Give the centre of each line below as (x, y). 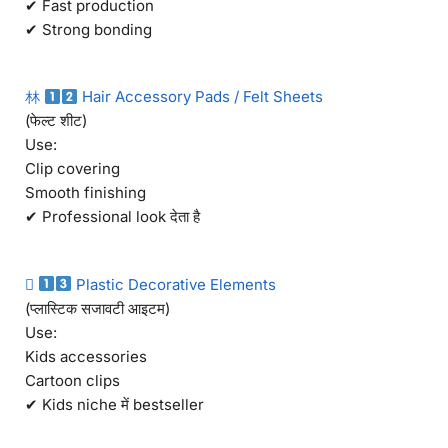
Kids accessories (86, 356)
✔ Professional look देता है (112, 217)
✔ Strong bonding (88, 29)
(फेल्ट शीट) (56, 121)
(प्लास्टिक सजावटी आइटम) (97, 308)
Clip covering (72, 169)
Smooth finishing (85, 193)
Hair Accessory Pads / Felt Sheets (201, 97)
